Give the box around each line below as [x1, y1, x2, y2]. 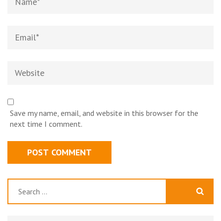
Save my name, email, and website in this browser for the [10, 108, 198, 118]
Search [8, 180, 30, 189]
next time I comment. [10, 119, 82, 129]
